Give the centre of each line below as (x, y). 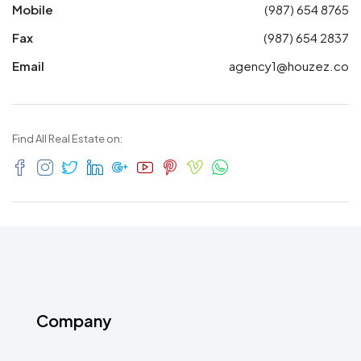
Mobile (33, 9)
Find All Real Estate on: (67, 139)
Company (74, 320)
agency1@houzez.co (289, 66)
